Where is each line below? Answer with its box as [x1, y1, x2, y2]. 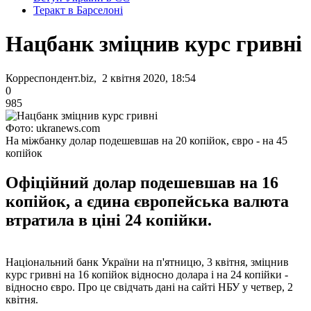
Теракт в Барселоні [33, 4, 123, 16]
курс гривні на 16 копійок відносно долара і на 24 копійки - [6, 268, 288, 280]
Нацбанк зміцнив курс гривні [6, 31, 302, 57]
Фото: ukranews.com [6, 121, 100, 134]
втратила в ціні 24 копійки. [6, 210, 212, 229]
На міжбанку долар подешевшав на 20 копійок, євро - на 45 [6, 134, 287, 146]
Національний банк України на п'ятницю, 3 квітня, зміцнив [6, 255, 289, 268]
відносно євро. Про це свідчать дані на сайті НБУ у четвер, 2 [6, 280, 293, 293]
